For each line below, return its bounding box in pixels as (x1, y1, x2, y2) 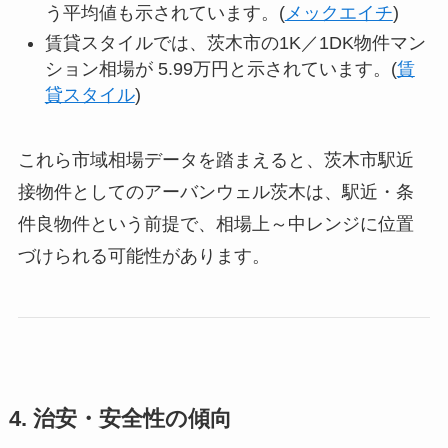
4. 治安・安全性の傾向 (8, 406, 232, 431)
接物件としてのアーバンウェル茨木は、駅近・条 (17, 182, 414, 203)
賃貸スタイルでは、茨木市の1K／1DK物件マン (44, 33, 426, 54)
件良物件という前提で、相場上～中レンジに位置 (17, 214, 414, 235)
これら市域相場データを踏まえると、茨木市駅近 (17, 150, 414, 171)
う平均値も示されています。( (44, 2, 285, 23)
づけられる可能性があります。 (17, 246, 270, 267)
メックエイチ (284, 2, 393, 23)
